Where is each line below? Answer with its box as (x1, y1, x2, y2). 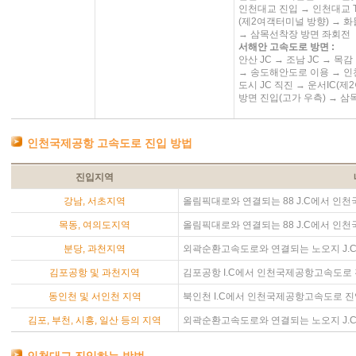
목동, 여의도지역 (59, 219, 130, 230)
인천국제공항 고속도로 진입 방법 (27, 137, 192, 149)
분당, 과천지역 (64, 243, 126, 254)
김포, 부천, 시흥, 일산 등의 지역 (28, 315, 161, 326)
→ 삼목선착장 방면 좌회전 (238, 29, 350, 40)
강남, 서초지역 (64, 195, 126, 207)
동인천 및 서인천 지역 (48, 291, 141, 302)
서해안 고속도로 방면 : (238, 41, 335, 52)
